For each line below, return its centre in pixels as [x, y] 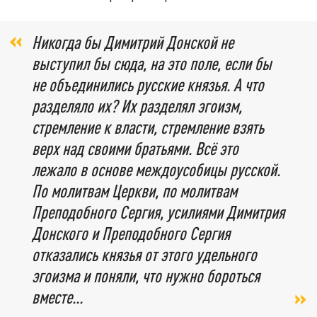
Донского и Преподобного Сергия [131, 233]
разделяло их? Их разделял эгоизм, [137, 105]
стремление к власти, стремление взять [148, 127]
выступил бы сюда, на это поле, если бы [152, 63]
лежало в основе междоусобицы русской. [156, 169]
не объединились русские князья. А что [148, 84]
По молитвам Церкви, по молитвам [134, 190]
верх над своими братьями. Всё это [135, 148]
